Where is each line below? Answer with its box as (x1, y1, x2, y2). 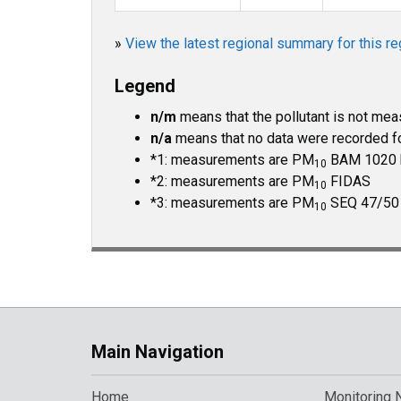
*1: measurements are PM (150, 151, 314, 168)
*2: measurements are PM (150, 173, 314, 190)
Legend (115, 75, 175, 97)
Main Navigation (91, 341, 224, 363)
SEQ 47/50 (327, 194, 399, 211)
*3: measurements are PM (150, 194, 314, 211)
